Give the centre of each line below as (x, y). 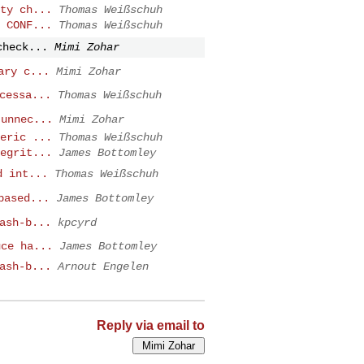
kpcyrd (77, 222)
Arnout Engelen (103, 266)
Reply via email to (151, 325)
